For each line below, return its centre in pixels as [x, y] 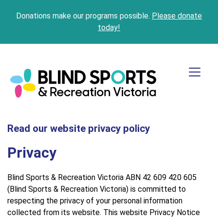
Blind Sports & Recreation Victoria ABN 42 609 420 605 [102, 177]
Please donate [177, 16]
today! [109, 27]
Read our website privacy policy [79, 128]
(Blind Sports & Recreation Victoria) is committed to [97, 189]
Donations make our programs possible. [84, 16]
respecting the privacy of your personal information [95, 200]
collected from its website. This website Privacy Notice [104, 212]
